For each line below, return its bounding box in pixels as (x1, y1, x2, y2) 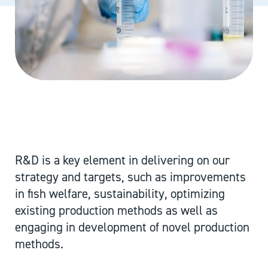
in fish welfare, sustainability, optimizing (15, 185, 225, 203)
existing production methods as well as (15, 202, 218, 220)
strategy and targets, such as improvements (15, 169, 246, 186)
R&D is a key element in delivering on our (15, 152, 230, 169)
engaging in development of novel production (15, 219, 249, 236)
